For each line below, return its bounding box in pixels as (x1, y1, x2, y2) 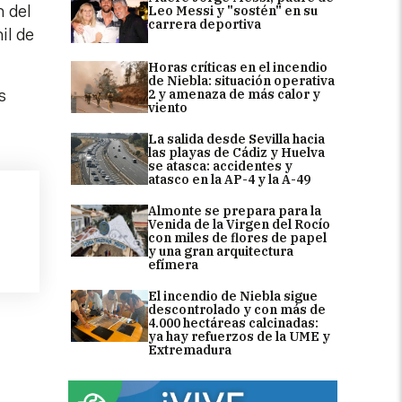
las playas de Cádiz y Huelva (148, 144, 325, 161)
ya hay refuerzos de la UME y (148, 328, 330, 345)
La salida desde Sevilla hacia (148, 130, 325, 147)
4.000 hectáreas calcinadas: (148, 314, 319, 331)
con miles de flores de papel (148, 229, 327, 246)
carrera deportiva (148, 15, 261, 32)
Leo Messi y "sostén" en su (148, 2, 318, 19)
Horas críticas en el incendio (148, 58, 328, 75)
